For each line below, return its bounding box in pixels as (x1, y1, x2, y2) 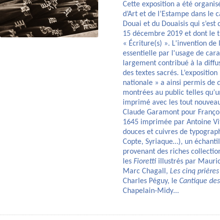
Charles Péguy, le (123, 177, 179, 186)
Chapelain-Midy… (123, 187, 179, 195)
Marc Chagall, (123, 167, 170, 176)
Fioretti (134, 158, 156, 166)
